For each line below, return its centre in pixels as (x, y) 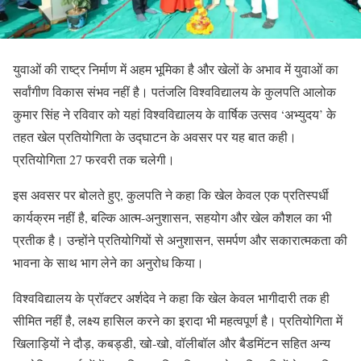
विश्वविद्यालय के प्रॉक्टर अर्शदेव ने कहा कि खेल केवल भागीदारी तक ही (171, 298)
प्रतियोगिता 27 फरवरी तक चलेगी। (94, 160)
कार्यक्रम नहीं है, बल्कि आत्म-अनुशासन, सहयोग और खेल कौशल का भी (172, 218)
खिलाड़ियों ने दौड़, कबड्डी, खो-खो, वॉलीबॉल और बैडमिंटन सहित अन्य (172, 343)
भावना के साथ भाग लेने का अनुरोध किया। (108, 263)
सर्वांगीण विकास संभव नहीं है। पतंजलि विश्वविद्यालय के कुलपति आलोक (174, 92)
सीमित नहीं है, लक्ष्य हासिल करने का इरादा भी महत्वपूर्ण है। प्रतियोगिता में (178, 321)
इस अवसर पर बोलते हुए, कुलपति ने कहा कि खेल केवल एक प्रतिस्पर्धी (171, 195)
